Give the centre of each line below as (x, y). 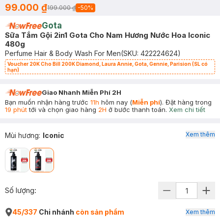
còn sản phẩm (100, 212)
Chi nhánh (56, 212)
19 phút (16, 110)
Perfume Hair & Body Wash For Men (63, 53)
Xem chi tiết (187, 110)
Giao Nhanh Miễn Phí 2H (82, 92)
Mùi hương (22, 135)
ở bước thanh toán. (137, 110)
